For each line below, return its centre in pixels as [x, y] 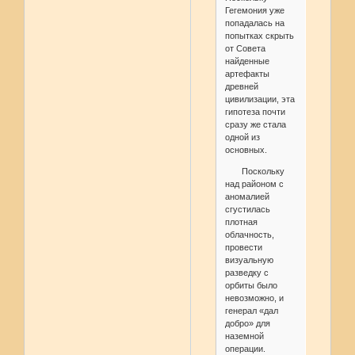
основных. [246, 150]
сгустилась [247, 210]
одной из [242, 137]
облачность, [249, 235]
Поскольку [254, 172]
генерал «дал [251, 311]
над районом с [254, 184]
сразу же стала [255, 125]
